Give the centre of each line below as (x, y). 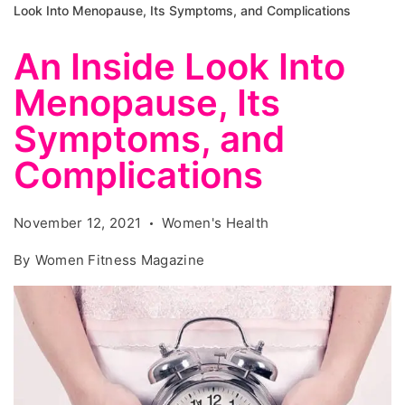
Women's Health (216, 223)
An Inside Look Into (179, 66)
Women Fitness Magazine (120, 260)
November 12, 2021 (78, 223)
